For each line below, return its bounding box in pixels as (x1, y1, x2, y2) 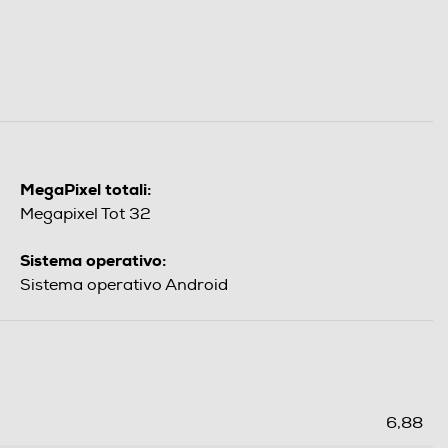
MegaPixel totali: (20, 178, 151, 200)
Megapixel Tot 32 (20, 203, 151, 224)
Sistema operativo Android (20, 274, 228, 295)
